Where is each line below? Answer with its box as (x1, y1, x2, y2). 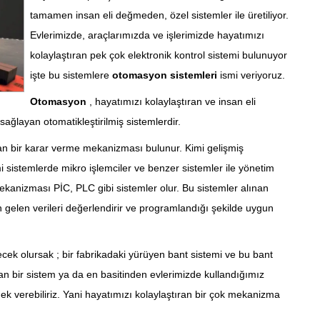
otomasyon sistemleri (111, 69, 220, 81)
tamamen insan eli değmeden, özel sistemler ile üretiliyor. (29, 9, 289, 21)
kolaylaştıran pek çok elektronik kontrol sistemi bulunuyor (29, 49, 287, 61)
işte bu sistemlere (29, 69, 112, 81)
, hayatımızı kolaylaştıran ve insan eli (86, 96, 256, 107)
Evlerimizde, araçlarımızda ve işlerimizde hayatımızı (29, 29, 264, 41)
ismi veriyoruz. (219, 69, 285, 81)
